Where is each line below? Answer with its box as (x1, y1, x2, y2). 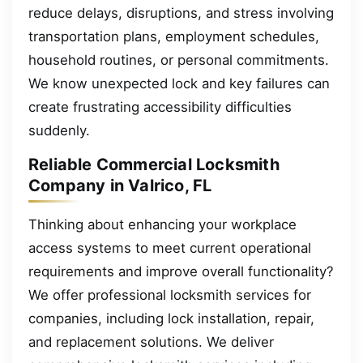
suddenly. (28, 122, 90, 139)
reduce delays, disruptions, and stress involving (28, 4, 334, 21)
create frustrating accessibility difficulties (28, 98, 292, 115)
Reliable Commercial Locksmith (28, 155, 280, 175)
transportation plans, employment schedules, (28, 28, 319, 45)
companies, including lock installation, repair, (28, 310, 314, 327)
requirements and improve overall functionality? (28, 263, 334, 280)
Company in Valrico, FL (28, 176, 212, 196)
